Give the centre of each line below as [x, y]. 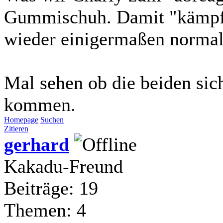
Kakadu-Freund [63, 166]
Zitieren [16, 128]
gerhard [37, 144]
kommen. [40, 104]
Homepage [21, 119]
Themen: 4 [45, 210]
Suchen [52, 119]
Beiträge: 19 [51, 188]
